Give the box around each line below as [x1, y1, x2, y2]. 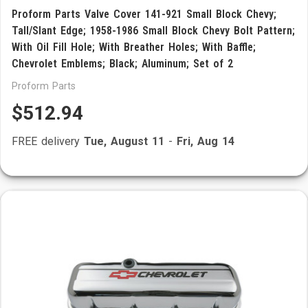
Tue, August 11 [84, 135, 164, 148]
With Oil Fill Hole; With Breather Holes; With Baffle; [12, 41, 256, 54]
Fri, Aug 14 [177, 135, 234, 148]
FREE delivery [12, 135, 84, 148]
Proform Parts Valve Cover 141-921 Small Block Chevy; [12, 8, 276, 21]
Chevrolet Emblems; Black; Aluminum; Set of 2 [12, 57, 233, 70]
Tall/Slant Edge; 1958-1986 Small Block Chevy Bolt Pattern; [12, 24, 295, 37]
